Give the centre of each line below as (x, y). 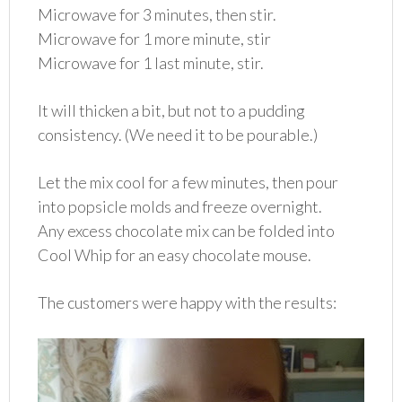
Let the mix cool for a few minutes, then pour (188, 183)
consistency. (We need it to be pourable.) (178, 135)
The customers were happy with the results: (188, 303)
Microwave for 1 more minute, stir (155, 39)
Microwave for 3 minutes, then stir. (157, 15)
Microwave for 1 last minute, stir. (151, 63)
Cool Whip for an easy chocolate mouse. (175, 255)
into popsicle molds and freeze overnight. (180, 207)
